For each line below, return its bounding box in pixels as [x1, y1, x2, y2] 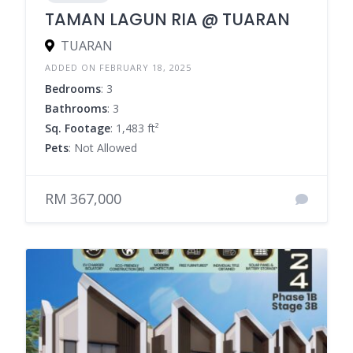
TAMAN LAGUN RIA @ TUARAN [45, 8, 290, 32]
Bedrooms [45, 81, 101, 97]
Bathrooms [45, 101, 107, 117]
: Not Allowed [69, 140, 137, 156]
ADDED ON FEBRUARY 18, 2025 [45, 61, 191, 74]
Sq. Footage [45, 121, 110, 136]
